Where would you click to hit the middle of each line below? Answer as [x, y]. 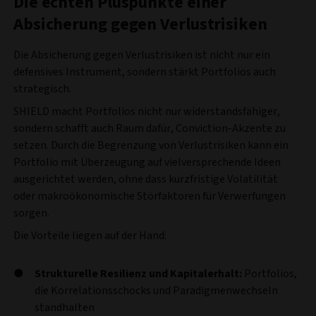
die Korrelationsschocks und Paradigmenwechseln [156, 290]
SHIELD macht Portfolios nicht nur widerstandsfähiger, [147, 111]
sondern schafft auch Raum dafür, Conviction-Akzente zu [150, 128]
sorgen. [31, 213]
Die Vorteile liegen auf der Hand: [90, 235]
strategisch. [42, 89]
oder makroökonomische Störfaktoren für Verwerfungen [150, 196]
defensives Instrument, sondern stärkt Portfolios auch [145, 72]
